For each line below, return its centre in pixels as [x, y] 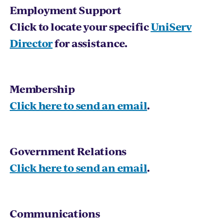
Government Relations [68, 151]
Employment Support [66, 10]
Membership [42, 89]
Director [31, 43]
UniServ [171, 26]
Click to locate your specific [80, 26]
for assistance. [90, 43]
